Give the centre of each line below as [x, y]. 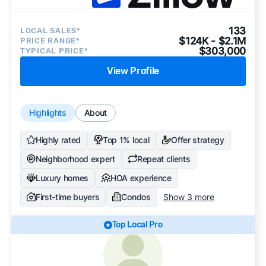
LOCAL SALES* [50, 31]
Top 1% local [126, 140]
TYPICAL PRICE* [54, 51]
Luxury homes [62, 178]
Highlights [47, 112]
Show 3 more [189, 197]
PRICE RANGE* [50, 41]
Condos [136, 197]
